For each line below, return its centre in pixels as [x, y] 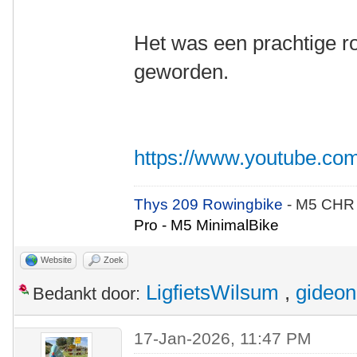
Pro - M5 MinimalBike [207, 225]
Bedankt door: [86, 294]
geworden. [182, 72]
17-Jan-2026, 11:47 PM [223, 338]
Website [56, 260]
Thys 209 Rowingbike [211, 204]
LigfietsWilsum [212, 292]
